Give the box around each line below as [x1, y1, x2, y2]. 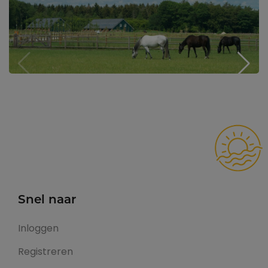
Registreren [18, 247, 73, 257]
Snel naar [18, 194, 76, 206]
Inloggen [18, 224, 59, 234]
